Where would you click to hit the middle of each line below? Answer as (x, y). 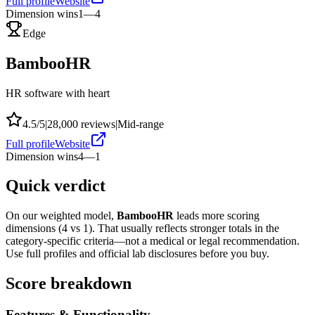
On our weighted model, (61, 216)
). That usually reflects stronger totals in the (184, 229)
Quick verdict (56, 186)
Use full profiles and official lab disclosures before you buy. (137, 254)
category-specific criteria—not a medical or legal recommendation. (153, 241)
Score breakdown (69, 284)
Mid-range (141, 124)
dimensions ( (34, 229)
